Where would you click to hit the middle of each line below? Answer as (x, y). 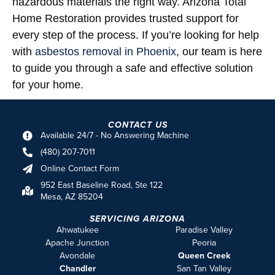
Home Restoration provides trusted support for (126, 18)
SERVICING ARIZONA (137, 219)
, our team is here (219, 52)
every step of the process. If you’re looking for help (136, 35)
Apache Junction (77, 243)
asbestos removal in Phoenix (106, 52)
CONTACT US (137, 125)
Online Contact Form (80, 168)
